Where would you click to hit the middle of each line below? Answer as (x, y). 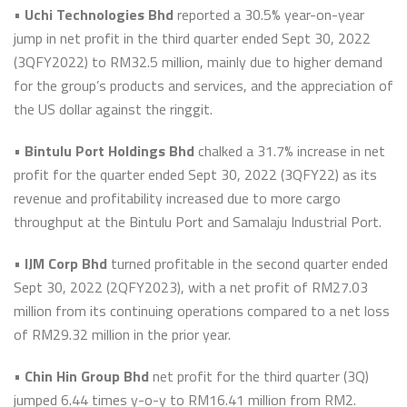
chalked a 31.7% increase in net (290, 151)
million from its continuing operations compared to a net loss (202, 311)
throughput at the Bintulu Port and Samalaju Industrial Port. (198, 222)
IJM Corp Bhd (64, 263)
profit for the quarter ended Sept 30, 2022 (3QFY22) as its (195, 174)
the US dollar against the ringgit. (113, 109)
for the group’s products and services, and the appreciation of (203, 85)
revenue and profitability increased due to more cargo (177, 198)
